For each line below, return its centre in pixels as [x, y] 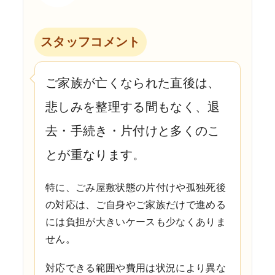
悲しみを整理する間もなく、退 [133, 107]
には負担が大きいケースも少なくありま [136, 222]
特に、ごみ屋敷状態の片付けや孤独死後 [136, 188]
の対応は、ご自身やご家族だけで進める [136, 205]
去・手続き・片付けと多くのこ [133, 130]
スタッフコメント [91, 41]
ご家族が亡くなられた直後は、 [133, 83]
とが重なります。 [95, 154]
